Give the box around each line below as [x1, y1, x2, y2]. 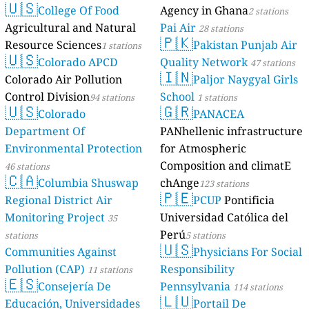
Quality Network [160, 54, 248, 70]
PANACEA [193, 106, 244, 122]
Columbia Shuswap [38, 175, 139, 191]
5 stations [186, 229, 226, 242]
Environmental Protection [5, 141, 143, 157]
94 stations [90, 91, 135, 104]
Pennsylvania [160, 279, 230, 295]
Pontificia [224, 192, 275, 208]
